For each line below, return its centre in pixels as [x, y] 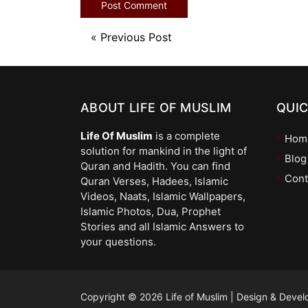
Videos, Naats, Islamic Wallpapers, [163, 196]
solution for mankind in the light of [164, 151]
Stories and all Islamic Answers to [162, 226]
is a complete [186, 135]
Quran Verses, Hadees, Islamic [154, 181]
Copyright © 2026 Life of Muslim [155, 296]
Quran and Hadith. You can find [155, 166]
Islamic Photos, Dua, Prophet [151, 211]
